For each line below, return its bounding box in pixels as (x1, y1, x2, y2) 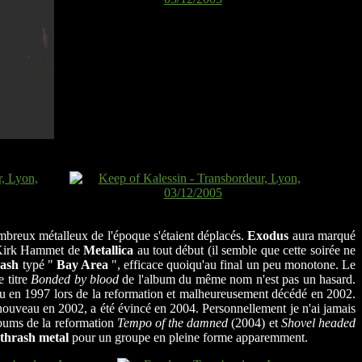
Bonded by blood (31, 271, 119, 286)
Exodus (247, 228, 289, 242)
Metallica (83, 242, 134, 257)
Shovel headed (280, 315, 356, 330)
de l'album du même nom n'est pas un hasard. (119, 271, 356, 286)
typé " (19, 257, 57, 271)
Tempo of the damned (116, 315, 229, 330)
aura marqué (288, 228, 356, 242)
